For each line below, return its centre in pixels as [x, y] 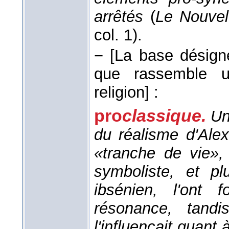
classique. [167, 116]
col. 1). [118, 35]
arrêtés [119, 17]
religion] [122, 93]
